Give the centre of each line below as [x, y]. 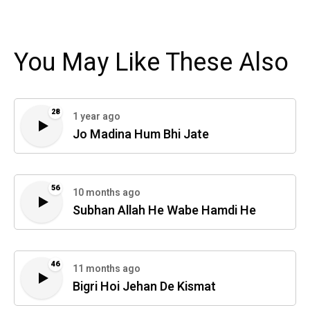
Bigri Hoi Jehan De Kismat [144, 287]
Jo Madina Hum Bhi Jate [141, 135]
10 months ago [107, 193]
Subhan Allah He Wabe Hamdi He [164, 211]
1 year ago [97, 117]
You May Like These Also [151, 62]
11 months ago [107, 269]
